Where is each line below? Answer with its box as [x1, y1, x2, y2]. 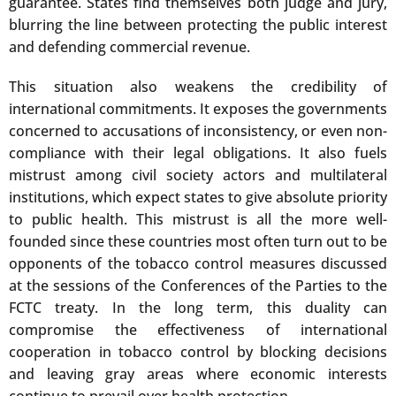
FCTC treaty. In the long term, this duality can [9, 297, 387, 317]
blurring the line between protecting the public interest [9, 14, 387, 34]
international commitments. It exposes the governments [9, 98, 387, 118]
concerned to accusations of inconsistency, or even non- [9, 120, 387, 141]
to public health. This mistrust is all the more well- [9, 209, 387, 229]
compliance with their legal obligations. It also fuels [9, 142, 387, 163]
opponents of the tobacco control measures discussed [9, 253, 387, 273]
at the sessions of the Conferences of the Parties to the [9, 275, 387, 295]
